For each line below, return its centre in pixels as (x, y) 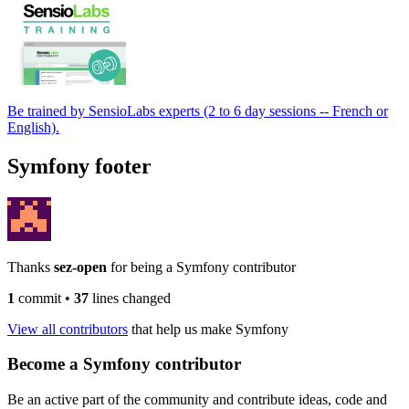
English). (33, 127)
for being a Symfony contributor (203, 267)
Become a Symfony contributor (124, 364)
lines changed (130, 298)
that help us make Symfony (208, 329)
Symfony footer (79, 166)
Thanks (31, 267)
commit (38, 298)
